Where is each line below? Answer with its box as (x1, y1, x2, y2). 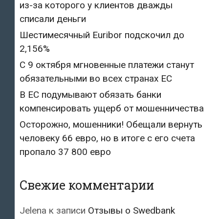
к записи (46, 204, 88, 216)
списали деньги (20, 13, 86, 24)
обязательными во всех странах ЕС (20, 72, 172, 84)
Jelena (20, 204, 46, 216)
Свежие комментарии (20, 176, 154, 193)
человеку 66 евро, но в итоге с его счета (20, 132, 195, 144)
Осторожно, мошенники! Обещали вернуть (20, 118, 202, 130)
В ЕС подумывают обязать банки (20, 88, 161, 100)
